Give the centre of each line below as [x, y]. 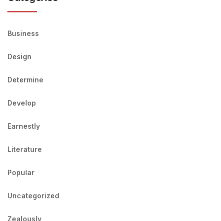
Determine [25, 80]
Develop [22, 103]
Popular [21, 172]
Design [19, 56]
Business [23, 33]
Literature [25, 149]
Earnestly [24, 126]
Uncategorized [33, 196]
